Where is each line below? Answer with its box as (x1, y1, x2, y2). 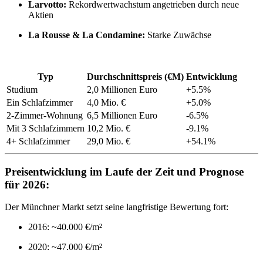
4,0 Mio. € (87, 97, 126, 108)
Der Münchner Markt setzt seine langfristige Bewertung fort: (5, 202, 228, 213)
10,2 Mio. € (87, 123, 130, 134)
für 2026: (5, 178, 52, 191)
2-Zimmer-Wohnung (6, 110, 83, 121)
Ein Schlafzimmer (6, 97, 73, 108)
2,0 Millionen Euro (87, 85, 157, 95)
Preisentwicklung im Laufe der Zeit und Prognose (5, 165, 244, 178)
